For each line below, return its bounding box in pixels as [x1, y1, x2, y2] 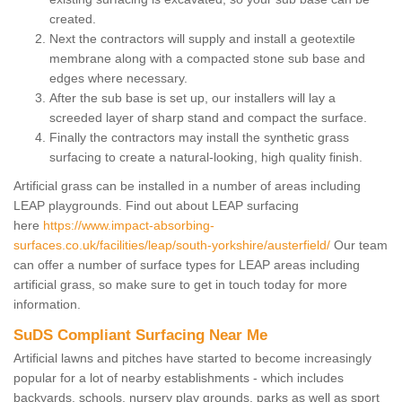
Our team [330, 237, 388, 252]
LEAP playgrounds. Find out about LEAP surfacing [13, 197, 299, 213]
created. [49, 11, 96, 26]
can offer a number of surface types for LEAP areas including [13, 257, 360, 272]
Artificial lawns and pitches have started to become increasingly [13, 350, 371, 365]
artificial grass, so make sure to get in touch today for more [13, 276, 347, 292]
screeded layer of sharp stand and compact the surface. [49, 109, 371, 125]
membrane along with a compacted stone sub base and [49, 50, 365, 66]
